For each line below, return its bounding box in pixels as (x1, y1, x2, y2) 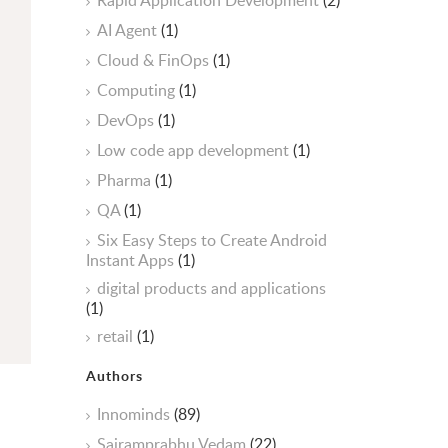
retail (97, 325, 137, 347)
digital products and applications (97, 277, 326, 299)
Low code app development (97, 139, 293, 161)
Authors (86, 366, 143, 385)
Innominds (97, 403, 174, 425)
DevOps (97, 109, 158, 131)
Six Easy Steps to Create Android (97, 229, 327, 251)
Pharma (97, 169, 155, 191)
